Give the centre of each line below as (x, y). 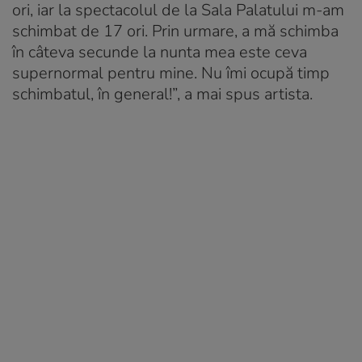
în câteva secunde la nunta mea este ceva (160, 53)
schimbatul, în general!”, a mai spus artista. (162, 95)
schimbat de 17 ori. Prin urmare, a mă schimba (175, 32)
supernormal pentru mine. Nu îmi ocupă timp (171, 74)
